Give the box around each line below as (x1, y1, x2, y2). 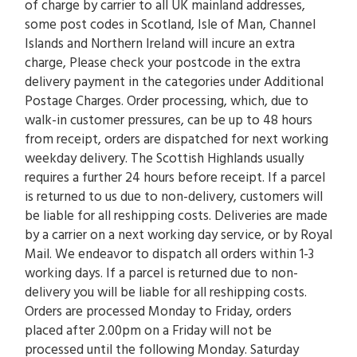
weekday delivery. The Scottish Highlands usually (25, 148, 304, 171)
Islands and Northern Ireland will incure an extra (25, 33, 295, 56)
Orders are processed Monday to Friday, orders (25, 301, 292, 324)
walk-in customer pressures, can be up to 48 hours (25, 110, 312, 132)
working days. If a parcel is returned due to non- (25, 263, 298, 285)
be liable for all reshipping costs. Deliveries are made (25, 206, 328, 228)
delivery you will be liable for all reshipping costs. (25, 282, 307, 304)
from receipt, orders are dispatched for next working (25, 129, 328, 151)
